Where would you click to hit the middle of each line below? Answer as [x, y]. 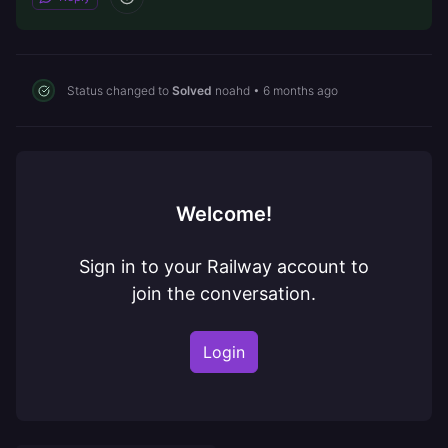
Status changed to [119, 90]
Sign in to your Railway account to [224, 266]
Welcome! [224, 214]
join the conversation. [224, 293]
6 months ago [300, 90]
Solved [192, 90]
